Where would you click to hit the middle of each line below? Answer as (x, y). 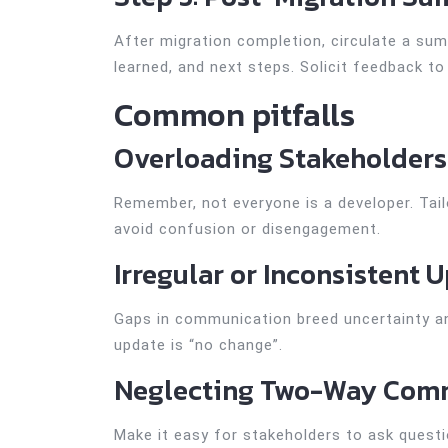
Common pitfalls (234, 115)
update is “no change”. (198, 345)
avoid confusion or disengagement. (247, 229)
